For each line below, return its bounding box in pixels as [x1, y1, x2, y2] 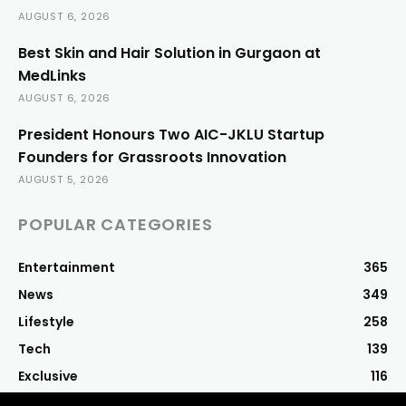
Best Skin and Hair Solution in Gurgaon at [18, 42, 321, 63]
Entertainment [18, 257, 115, 276]
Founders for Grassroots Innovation [18, 146, 286, 168]
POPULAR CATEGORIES [18, 212, 213, 236]
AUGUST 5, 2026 [18, 171, 111, 187]
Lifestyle [18, 312, 74, 331]
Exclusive [18, 366, 78, 385]
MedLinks [18, 64, 86, 86]
